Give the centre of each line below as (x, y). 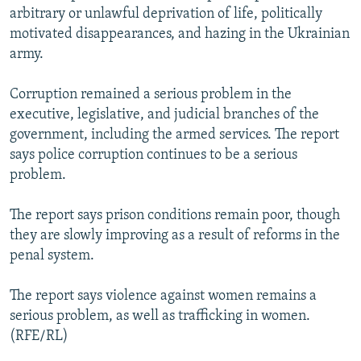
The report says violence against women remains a (163, 296)
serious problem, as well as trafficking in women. (160, 316)
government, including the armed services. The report (174, 135)
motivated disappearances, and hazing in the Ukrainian (180, 34)
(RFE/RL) (39, 336)
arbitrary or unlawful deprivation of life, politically (166, 14)
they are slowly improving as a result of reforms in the (175, 235)
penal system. (52, 255)
